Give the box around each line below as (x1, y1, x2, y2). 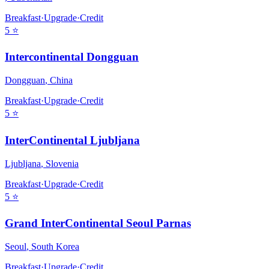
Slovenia (46, 158, 79, 169)
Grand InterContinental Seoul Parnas (5, 217, 191, 230)
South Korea (31, 241, 79, 252)
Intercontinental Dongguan (5, 50, 139, 64)
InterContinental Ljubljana (5, 133, 140, 147)
